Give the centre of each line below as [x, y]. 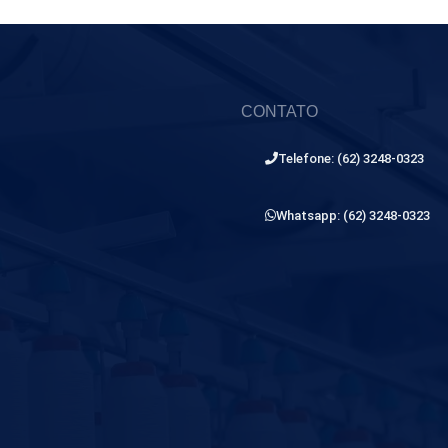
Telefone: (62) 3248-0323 [351, 159]
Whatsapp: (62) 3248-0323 [353, 216]
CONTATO [280, 112]
